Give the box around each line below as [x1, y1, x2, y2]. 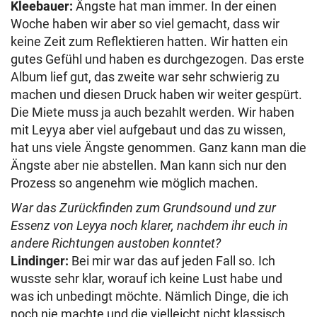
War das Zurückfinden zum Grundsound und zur [11, 200, 276, 215]
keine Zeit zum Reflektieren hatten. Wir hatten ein [11, 33, 288, 49]
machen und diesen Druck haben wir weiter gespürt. [11, 86, 302, 102]
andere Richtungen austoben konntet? [11, 235, 221, 250]
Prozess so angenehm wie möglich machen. [11, 175, 258, 190]
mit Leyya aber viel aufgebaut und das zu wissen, [11, 122, 286, 137]
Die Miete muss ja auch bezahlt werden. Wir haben [11, 104, 294, 120]
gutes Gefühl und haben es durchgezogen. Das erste [11, 51, 304, 67]
